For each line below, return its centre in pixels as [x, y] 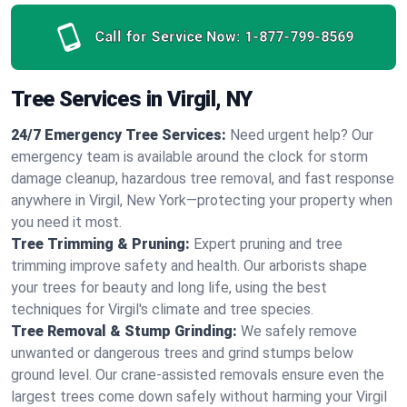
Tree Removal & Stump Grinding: [124, 331]
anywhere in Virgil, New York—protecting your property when [202, 200]
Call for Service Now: [167, 37]
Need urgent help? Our [302, 135]
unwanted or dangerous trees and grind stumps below [182, 353]
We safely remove [299, 331]
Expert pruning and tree [268, 244]
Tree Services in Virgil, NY [132, 99]
